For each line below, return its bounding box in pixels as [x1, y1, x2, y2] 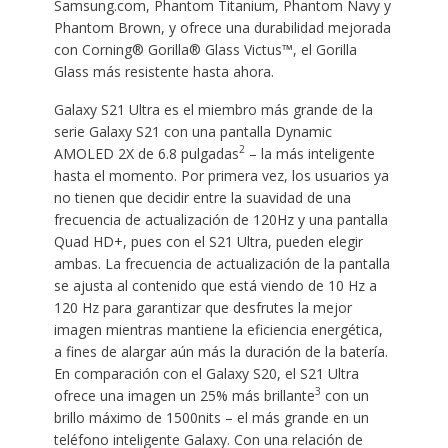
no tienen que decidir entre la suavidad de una [53, 187, 351, 207]
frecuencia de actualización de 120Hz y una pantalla [53, 209, 388, 229]
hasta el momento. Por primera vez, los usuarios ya [53, 165, 389, 185]
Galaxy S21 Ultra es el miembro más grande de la [53, 99, 373, 119]
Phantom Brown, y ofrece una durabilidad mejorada [53, 17, 391, 37]
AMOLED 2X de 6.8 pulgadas [53, 143, 239, 163]
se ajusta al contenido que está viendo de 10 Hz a [53, 275, 377, 295]
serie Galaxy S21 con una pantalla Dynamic [53, 121, 332, 141]
